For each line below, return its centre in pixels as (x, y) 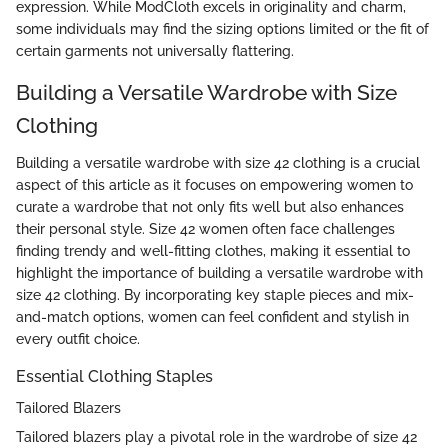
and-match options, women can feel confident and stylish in (212, 317)
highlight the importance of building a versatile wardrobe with (219, 273)
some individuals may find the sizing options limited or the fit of (222, 28)
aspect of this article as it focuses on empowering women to (214, 185)
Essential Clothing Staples (114, 377)
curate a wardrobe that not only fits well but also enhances (210, 207)
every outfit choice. (78, 339)
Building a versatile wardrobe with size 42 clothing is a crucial (218, 163)
